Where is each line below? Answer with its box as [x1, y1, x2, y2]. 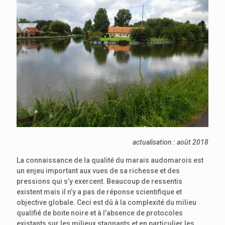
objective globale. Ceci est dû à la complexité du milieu [17, 198, 196, 206]
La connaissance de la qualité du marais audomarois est [17, 156, 203, 164]
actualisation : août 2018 [133, 138, 208, 146]
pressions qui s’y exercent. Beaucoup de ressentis [17, 177, 182, 185]
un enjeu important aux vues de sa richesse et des [17, 166, 180, 175]
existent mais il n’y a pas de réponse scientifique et [17, 187, 182, 196]
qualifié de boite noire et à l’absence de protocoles [17, 208, 183, 217]
